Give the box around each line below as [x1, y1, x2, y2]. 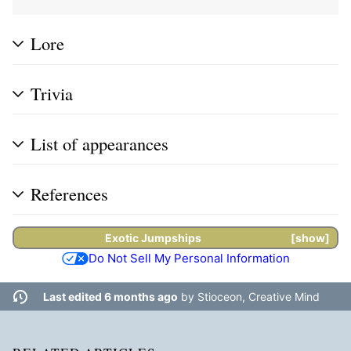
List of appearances [31, 131, 168, 155]
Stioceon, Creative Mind [197, 290, 320, 304]
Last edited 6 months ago [42, 290, 178, 304]
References [31, 181, 108, 205]
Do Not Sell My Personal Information [88, 250, 290, 266]
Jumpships [140, 230, 201, 244]
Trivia [31, 81, 73, 106]
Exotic [104, 230, 141, 244]
